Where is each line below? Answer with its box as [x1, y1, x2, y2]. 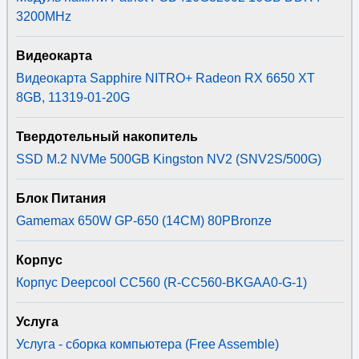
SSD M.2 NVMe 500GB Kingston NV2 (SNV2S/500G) [15, 152, 321, 166]
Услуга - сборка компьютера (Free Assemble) [15, 337, 279, 351]
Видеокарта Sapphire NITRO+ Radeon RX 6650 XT [15, 71, 315, 85]
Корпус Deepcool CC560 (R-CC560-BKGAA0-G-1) [15, 276, 307, 289]
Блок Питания [15, 192, 106, 205]
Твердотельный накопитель [15, 130, 198, 143]
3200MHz [15, 10, 71, 23]
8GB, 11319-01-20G [15, 91, 130, 104]
